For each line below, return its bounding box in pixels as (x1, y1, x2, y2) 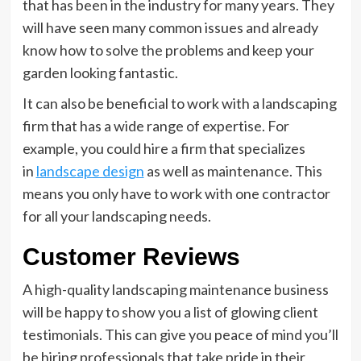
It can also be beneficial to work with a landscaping (22, 94, 337, 112)
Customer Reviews (22, 243, 240, 270)
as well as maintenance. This (143, 162, 322, 180)
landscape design (35, 162, 144, 180)
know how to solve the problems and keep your (22, 41, 314, 59)
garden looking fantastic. (22, 64, 180, 81)
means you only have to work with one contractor (22, 185, 330, 202)
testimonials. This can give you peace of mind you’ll (22, 326, 338, 343)
